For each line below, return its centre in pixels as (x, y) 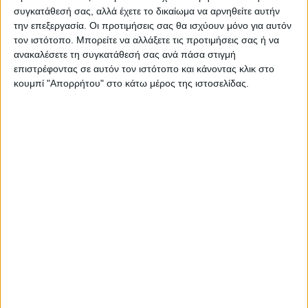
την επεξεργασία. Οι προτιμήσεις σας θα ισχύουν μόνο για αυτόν (153, 26)
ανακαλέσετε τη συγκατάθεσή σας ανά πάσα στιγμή (125, 55)
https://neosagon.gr (154, 88)
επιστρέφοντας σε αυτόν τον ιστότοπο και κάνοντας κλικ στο (144, 69)
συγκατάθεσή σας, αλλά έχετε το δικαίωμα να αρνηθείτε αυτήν (147, 11)
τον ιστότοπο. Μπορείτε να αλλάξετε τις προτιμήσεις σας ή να (146, 40)
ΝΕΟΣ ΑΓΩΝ (154, 69)
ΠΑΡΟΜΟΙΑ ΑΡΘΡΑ (70, 194)
